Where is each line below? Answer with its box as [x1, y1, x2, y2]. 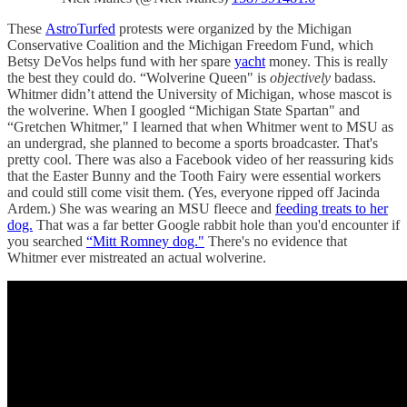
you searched [7, 233, 86, 250]
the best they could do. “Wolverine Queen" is [7, 70, 270, 86]
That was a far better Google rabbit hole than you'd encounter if [33, 217, 400, 233]
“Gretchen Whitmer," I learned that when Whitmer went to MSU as [7, 119, 393, 135]
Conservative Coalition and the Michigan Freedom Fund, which [7, 37, 373, 54]
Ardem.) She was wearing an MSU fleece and [7, 201, 275, 217]
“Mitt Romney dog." [86, 233, 204, 250]
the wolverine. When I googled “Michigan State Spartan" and [7, 103, 360, 119]
